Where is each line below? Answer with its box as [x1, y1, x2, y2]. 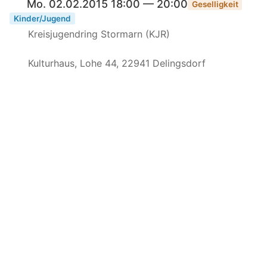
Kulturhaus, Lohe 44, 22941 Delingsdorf [24, 57, 206, 69]
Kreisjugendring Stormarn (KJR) [24, 27, 170, 40]
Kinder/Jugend [13, 13, 71, 23]
